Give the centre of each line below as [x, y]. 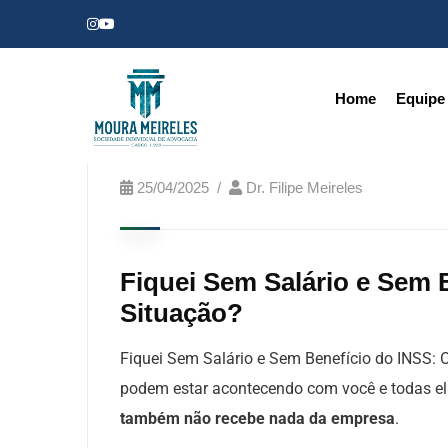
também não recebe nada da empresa [257, 418]
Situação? [185, 313]
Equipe [420, 98]
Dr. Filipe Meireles [304, 187]
